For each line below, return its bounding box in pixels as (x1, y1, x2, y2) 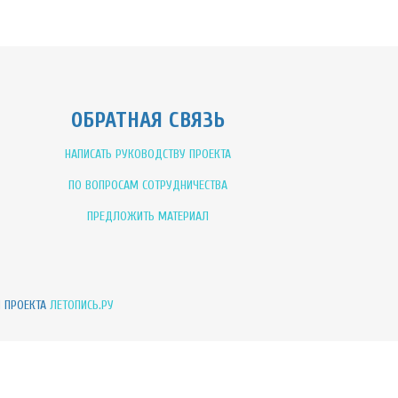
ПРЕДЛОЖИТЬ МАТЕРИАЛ (86, 209, 209, 224)
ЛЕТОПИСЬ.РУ (49, 298, 114, 313)
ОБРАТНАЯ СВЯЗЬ (70, 108, 225, 132)
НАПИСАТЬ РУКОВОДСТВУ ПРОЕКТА (64, 147, 231, 162)
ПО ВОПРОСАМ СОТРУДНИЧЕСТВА (68, 178, 227, 193)
